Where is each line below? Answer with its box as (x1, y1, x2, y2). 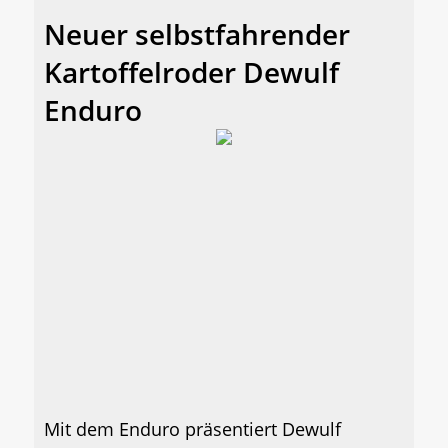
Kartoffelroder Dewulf (44, 53, 339, 92)
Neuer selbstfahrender (44, 15, 350, 54)
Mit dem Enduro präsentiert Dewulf (44, 417, 341, 442)
